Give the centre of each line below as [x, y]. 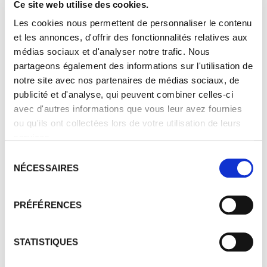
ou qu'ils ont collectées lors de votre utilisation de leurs [128, 123]
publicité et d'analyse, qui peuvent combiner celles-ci [123, 95]
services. [33, 138]
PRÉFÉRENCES [48, 204]
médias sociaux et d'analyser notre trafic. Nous [112, 52]
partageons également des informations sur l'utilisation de [133, 66]
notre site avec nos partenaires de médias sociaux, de [127, 80]
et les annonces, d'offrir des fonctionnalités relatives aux [131, 38]
